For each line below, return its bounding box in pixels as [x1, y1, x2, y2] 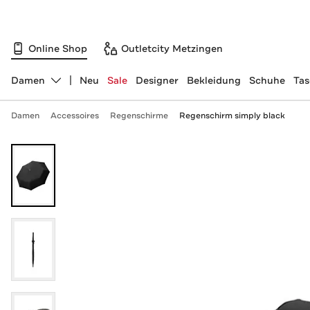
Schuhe [248, 74, 285, 86]
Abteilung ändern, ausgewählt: [10, 80, 158, 93]
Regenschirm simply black [179, 110, 285, 121]
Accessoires [50, 110, 99, 121]
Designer [135, 74, 179, 86]
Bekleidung [186, 74, 241, 86]
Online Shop [28, 42, 87, 55]
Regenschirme [109, 110, 168, 121]
